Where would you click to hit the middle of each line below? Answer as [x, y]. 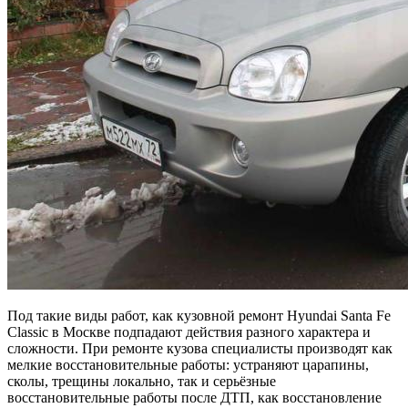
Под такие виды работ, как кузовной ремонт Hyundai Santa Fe [199, 315]
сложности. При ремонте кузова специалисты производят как [200, 348]
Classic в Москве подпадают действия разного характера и [189, 331]
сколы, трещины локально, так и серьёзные [142, 381]
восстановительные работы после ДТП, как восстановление [194, 397]
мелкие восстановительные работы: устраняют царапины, [188, 364]
